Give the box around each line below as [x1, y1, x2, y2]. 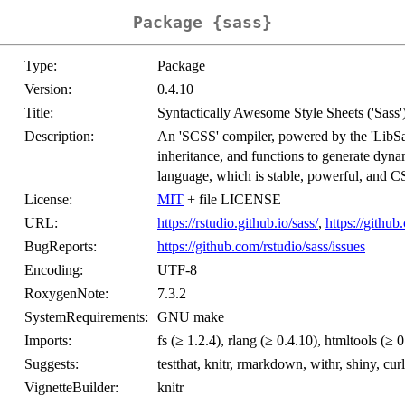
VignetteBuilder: [24, 380, 118, 396]
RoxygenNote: [24, 286, 108, 302]
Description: [24, 128, 94, 145]
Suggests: [24, 356, 79, 372]
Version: [24, 81, 71, 98]
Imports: [24, 333, 71, 349]
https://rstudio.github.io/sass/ [157, 215, 318, 231]
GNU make [157, 309, 224, 325]
